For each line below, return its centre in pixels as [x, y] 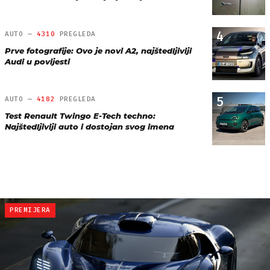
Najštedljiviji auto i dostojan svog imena [89, 126]
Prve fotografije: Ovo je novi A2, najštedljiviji [98, 50]
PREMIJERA [30, 210]
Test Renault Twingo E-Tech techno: [80, 115]
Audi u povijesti [37, 61]
